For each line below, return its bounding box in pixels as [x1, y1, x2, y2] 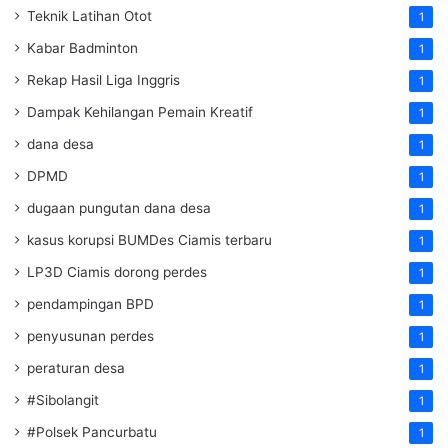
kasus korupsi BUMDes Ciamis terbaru [27, 232, 272, 249]
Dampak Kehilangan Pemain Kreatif [27, 104, 253, 121]
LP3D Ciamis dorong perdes [27, 264, 207, 281]
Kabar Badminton [27, 40, 138, 57]
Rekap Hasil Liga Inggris [27, 72, 180, 89]
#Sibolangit [27, 392, 99, 409]
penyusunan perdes [27, 328, 154, 345]
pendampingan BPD [27, 296, 154, 313]
